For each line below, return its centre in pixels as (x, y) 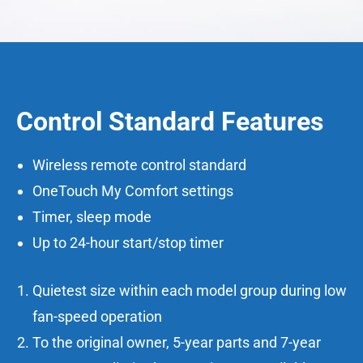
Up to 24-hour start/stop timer (128, 243)
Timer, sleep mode (92, 217)
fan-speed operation (97, 317)
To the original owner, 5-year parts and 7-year (177, 343)
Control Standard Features (170, 122)
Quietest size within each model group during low (190, 291)
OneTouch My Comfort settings (133, 191)
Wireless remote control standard (139, 165)
